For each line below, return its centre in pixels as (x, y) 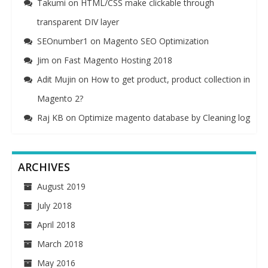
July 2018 (54, 205)
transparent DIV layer (78, 22)
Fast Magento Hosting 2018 (118, 60)
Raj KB (50, 118)
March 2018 (60, 244)
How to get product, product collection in (170, 79)
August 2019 (61, 186)
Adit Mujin (57, 79)
